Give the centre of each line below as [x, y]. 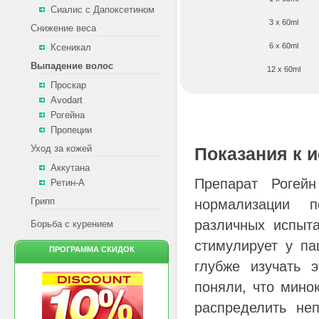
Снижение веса [63, 28]
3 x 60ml [284, 22]
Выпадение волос [72, 66]
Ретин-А [68, 183]
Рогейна [68, 115]
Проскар [68, 85]
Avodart [67, 100]
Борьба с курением [72, 224]
